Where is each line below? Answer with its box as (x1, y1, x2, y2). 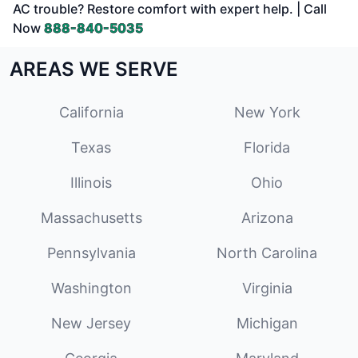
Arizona (241, 209, 293, 227)
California (58, 104, 124, 121)
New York (233, 104, 300, 121)
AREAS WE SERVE (10, 58, 178, 82)
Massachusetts (40, 209, 142, 227)
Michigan (236, 315, 298, 332)
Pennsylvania (46, 245, 136, 262)
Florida (244, 139, 290, 157)
